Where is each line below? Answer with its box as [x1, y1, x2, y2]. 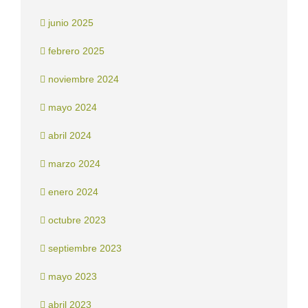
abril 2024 [48, 130, 91, 142]
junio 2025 [48, 17, 93, 29]
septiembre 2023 [48, 243, 122, 254]
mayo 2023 [48, 271, 97, 283]
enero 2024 [48, 186, 98, 198]
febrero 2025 [48, 45, 104, 57]
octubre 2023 [48, 214, 106, 226]
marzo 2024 [48, 158, 100, 170]
